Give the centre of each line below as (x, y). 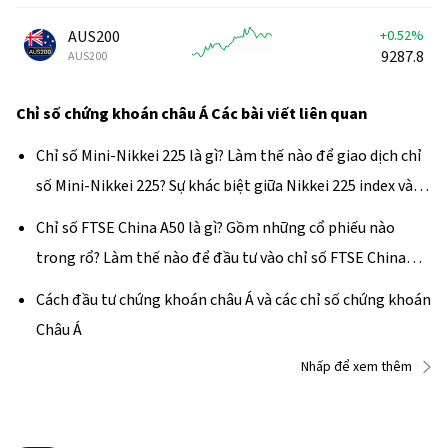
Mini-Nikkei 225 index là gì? (127, 215)
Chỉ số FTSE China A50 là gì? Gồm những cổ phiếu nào (215, 227)
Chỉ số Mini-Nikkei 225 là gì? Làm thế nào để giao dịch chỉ (229, 155)
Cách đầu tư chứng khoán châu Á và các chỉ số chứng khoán (233, 299)
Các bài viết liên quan (289, 113)
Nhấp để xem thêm (356, 366)
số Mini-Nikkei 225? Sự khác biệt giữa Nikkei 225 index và (224, 185)
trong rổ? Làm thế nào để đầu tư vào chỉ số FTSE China (221, 257)
